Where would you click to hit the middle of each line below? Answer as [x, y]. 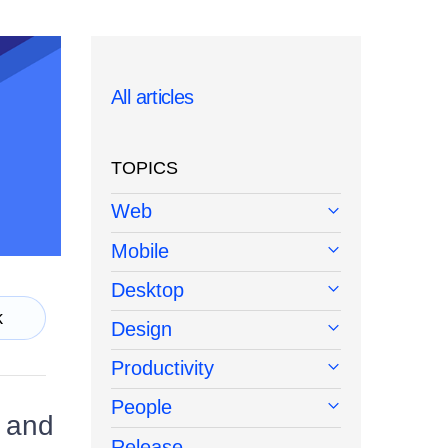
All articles [152, 97]
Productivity [162, 368]
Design [141, 329]
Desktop [147, 290]
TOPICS [144, 168]
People [141, 407]
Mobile [140, 251]
